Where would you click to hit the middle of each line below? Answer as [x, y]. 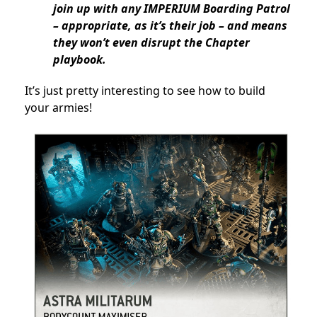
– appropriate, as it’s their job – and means [170, 26]
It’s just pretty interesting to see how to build [145, 91]
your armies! [58, 108]
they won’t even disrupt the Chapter [151, 43]
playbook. [81, 60]
